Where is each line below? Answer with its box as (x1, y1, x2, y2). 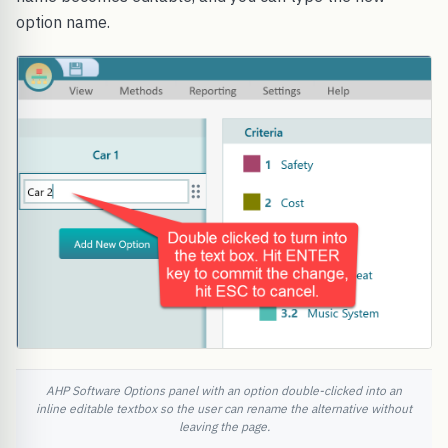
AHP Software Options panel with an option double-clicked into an (46, 383, 402, 399)
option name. (16, 11, 110, 32)
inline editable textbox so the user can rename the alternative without (36, 401, 412, 417)
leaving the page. (178, 419, 270, 435)
